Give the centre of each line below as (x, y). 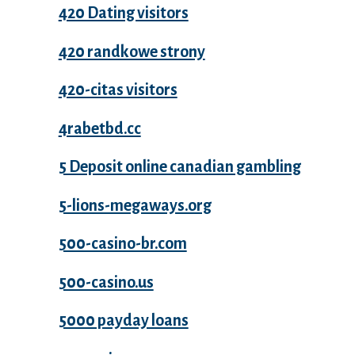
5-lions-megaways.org (135, 205)
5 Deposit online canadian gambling (179, 167)
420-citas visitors (118, 90)
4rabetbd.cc (99, 128)
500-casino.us (106, 282)
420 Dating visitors (123, 13)
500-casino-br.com (122, 244)
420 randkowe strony (132, 51)
